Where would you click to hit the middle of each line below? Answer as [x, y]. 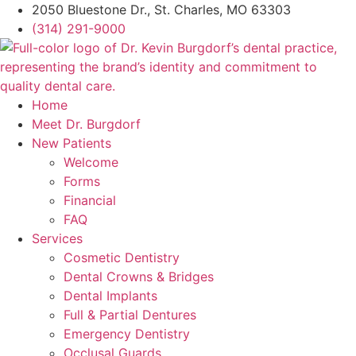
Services [57, 238]
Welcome [91, 162]
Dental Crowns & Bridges [139, 277]
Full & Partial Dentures [130, 315]
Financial [90, 200]
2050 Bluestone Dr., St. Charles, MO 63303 [161, 10]
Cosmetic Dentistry [122, 257]
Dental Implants [110, 296]
